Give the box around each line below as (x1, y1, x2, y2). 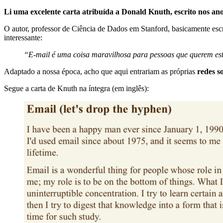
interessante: (4, 33, 42, 42)
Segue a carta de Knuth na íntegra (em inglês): (4, 84, 149, 93)
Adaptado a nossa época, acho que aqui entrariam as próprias (4, 67, 197, 76)
